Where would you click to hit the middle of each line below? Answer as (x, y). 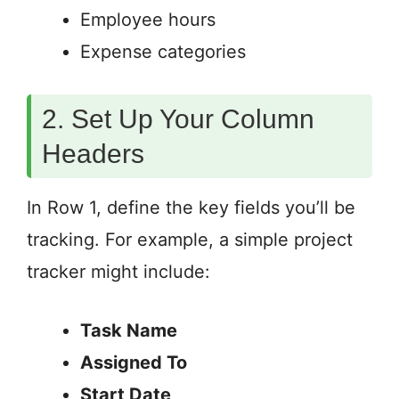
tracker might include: (118, 272)
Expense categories (163, 52)
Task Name (129, 331)
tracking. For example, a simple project (190, 240)
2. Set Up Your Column (178, 119)
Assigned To (134, 363)
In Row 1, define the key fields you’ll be (191, 208)
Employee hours (148, 20)
